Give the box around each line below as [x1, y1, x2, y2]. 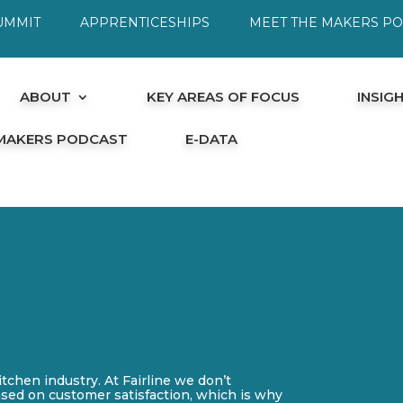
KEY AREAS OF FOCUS [147, 88, 300, 105]
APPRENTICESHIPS [80, 13, 210, 31]
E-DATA [185, 130, 238, 148]
